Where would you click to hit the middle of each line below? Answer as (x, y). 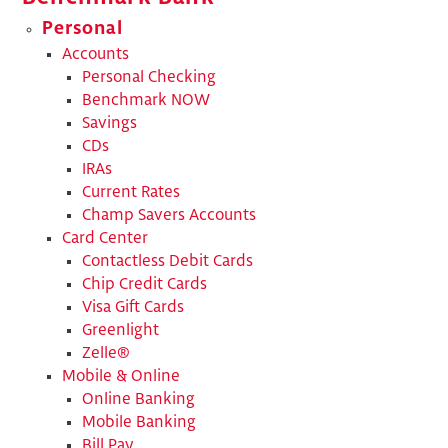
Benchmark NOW (146, 100)
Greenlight (120, 330)
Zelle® (106, 353)
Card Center (105, 238)
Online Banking (138, 399)
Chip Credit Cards (144, 284)
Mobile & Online (121, 376)
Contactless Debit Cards (167, 261)
